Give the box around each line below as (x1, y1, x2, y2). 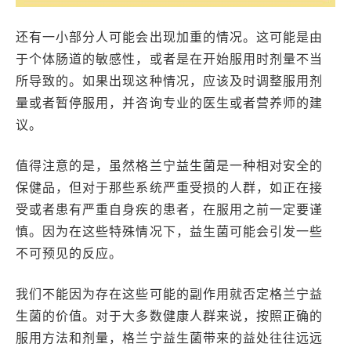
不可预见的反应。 (16, 244, 123, 262)
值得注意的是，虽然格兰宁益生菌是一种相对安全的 (16, 157, 324, 174)
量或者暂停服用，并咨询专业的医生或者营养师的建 (16, 94, 324, 111)
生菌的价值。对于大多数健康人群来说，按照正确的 (16, 307, 324, 324)
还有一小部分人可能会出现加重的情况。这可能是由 (16, 28, 324, 45)
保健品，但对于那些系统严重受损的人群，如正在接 (16, 179, 324, 196)
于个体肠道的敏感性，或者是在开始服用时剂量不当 (16, 50, 324, 67)
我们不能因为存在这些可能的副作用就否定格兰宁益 (16, 285, 324, 302)
